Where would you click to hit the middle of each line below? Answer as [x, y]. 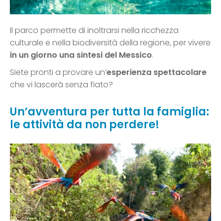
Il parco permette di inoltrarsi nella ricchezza [94, 31]
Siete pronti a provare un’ [58, 73]
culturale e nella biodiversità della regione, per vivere [110, 43]
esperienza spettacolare [157, 73]
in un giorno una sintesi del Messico [81, 55]
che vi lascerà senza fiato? [61, 85]
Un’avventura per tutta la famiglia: [110, 112]
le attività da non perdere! [85, 125]
